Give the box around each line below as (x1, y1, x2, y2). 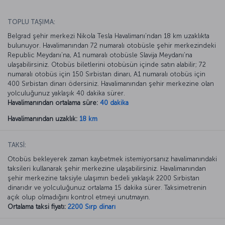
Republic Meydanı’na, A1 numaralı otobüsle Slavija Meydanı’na (8, 51, 192, 59)
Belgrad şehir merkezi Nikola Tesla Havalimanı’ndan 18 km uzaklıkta (8, 32, 209, 40)
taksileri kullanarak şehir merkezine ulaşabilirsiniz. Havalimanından (8, 164, 206, 172)
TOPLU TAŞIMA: (8, 18, 55, 26)
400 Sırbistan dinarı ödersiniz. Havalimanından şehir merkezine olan (8, 79, 214, 87)
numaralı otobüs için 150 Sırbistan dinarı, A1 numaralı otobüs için (8, 70, 205, 78)
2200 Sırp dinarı (68, 202, 116, 210)
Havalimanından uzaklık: (8, 115, 77, 123)
